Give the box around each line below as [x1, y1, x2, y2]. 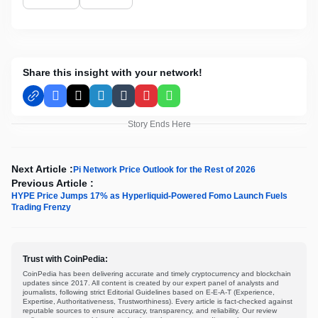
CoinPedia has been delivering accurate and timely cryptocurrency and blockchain [23, 269, 291, 278]
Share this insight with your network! [23, 66, 202, 78]
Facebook [54, 95, 103, 107]
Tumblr [122, 95, 156, 107]
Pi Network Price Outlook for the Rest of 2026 [73, 164, 258, 175]
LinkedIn [99, 95, 143, 107]
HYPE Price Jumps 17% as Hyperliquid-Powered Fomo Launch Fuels [11, 190, 287, 201]
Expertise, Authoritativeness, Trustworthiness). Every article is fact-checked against [23, 297, 292, 305]
